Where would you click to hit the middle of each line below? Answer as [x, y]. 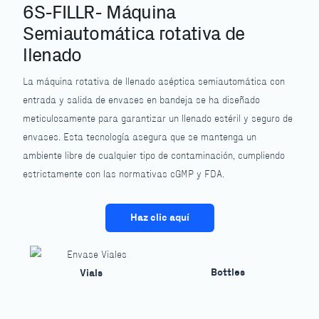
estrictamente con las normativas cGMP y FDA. [124, 175]
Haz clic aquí [159, 218]
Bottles [228, 273]
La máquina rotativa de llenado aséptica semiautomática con [154, 82]
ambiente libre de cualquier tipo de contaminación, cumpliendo [154, 156]
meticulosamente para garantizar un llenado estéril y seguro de [158, 119]
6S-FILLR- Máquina [99, 14]
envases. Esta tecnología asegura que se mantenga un [140, 138]
